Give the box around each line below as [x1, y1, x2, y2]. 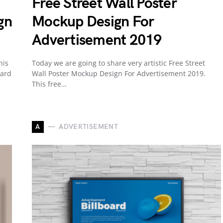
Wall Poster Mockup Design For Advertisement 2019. [32, 68, 206, 78]
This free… [32, 79, 67, 89]
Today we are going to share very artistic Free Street [32, 58, 205, 68]
